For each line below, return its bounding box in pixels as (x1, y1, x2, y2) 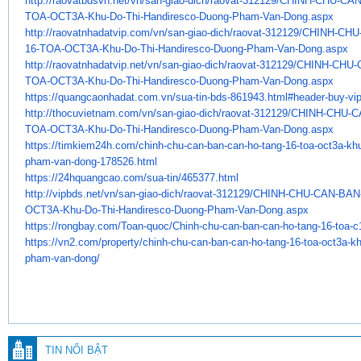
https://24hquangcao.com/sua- (25, 171, 167, 184)
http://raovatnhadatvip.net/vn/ (25, 58, 162, 71)
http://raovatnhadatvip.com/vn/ (25, 26, 168, 39)
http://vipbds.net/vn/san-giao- (25, 187, 161, 200)
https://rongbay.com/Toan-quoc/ (25, 219, 172, 232)
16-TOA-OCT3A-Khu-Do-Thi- (25, 42, 158, 55)
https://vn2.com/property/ (25, 235, 143, 248)
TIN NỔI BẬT (45, 343, 108, 356)
